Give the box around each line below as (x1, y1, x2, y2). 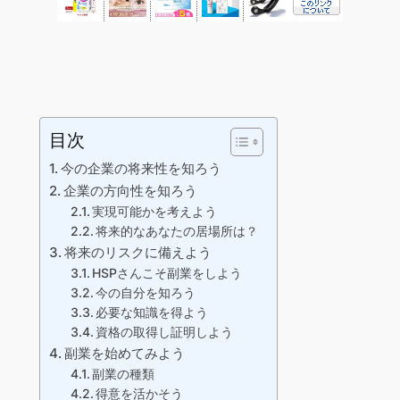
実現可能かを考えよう (92, 204, 218, 220)
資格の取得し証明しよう (96, 325, 234, 340)
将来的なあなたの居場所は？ (96, 224, 259, 239)
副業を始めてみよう (63, 345, 185, 362)
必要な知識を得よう (96, 305, 209, 321)
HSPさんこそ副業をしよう (92, 266, 243, 281)
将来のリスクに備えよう (63, 244, 212, 262)
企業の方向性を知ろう (62, 182, 197, 200)
